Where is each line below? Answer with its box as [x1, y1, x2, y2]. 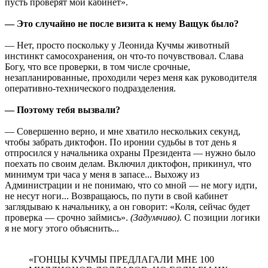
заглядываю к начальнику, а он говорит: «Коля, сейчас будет [5, 201, 250, 212]
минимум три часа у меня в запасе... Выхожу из [5, 169, 199, 179]
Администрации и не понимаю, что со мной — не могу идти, [5, 179, 257, 190]
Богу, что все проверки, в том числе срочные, [5, 61, 190, 72]
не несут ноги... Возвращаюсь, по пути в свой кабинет [5, 190, 228, 201]
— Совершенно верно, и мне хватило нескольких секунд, [5, 126, 240, 136]
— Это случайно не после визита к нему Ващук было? [5, 18, 239, 29]
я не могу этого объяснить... [5, 223, 119, 233]
